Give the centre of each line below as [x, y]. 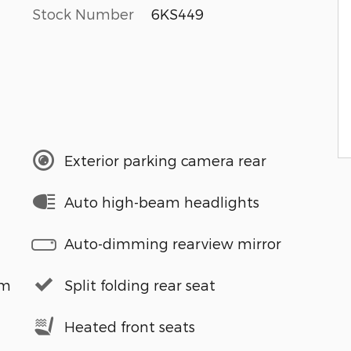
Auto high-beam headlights [162, 201]
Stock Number [83, 14]
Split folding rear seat [140, 284]
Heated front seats [130, 326]
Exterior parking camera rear [165, 160]
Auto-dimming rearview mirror [173, 243]
